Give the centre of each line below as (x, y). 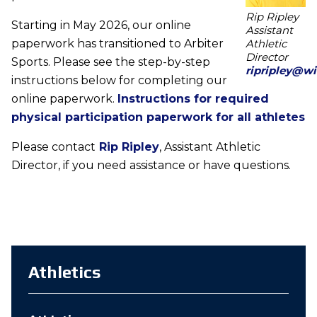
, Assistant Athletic (209, 147)
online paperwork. (64, 99)
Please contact (53, 147)
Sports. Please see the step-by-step (110, 62)
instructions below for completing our (119, 81)
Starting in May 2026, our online (101, 25)
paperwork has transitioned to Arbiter (117, 44)
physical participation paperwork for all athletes (158, 117)
